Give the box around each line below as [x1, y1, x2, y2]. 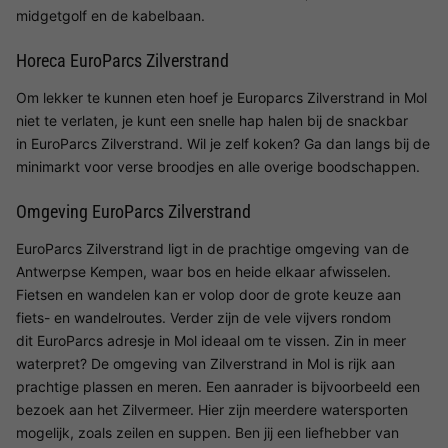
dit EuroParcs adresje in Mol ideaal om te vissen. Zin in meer [16, 331, 406, 349]
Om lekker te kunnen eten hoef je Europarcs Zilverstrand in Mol [16, 88, 427, 106]
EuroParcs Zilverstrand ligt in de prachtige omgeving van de [16, 239, 409, 257]
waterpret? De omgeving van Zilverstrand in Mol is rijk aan [16, 354, 395, 372]
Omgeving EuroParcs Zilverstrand [16, 200, 251, 222]
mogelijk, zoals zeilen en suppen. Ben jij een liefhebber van [16, 423, 399, 441]
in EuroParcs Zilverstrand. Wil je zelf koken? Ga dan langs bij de [16, 134, 430, 152]
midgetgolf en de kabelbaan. [16, 6, 209, 24]
